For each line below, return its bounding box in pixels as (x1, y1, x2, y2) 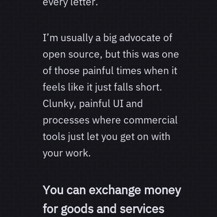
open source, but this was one (43, 47, 179, 61)
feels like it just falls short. (43, 80, 162, 94)
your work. (43, 146, 91, 160)
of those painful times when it (43, 63, 177, 77)
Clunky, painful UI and (43, 96, 143, 110)
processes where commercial (43, 113, 178, 127)
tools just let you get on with (43, 129, 170, 143)
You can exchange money (43, 182, 181, 198)
